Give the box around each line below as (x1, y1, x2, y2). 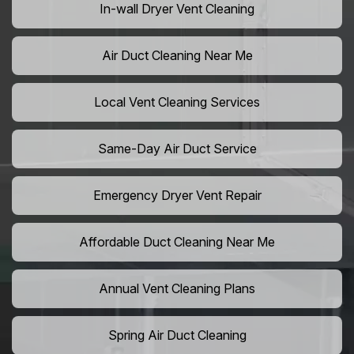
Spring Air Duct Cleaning (107, 327, 247, 344)
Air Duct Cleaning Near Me (101, 47, 253, 64)
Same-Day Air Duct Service (97, 141, 257, 157)
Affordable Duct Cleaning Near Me (79, 234, 275, 250)
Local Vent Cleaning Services (94, 94, 260, 111)
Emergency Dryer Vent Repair (92, 187, 262, 204)
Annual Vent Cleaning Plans (99, 281, 255, 297)
